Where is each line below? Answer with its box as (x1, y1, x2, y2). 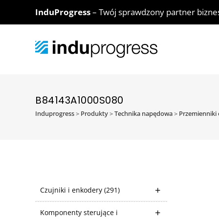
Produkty (81, 109, 108, 118)
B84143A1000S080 (35, 93, 124, 107)
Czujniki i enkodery (40, 185, 104, 195)
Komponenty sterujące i (40, 208, 118, 217)
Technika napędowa (114, 109, 173, 118)
